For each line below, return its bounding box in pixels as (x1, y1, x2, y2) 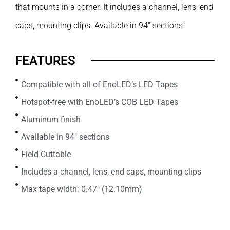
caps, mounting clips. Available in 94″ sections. (15, 21, 185, 30)
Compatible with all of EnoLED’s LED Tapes (21, 80, 178, 90)
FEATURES (15, 53, 75, 68)
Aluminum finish (21, 114, 81, 125)
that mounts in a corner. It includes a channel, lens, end (15, 2, 213, 12)
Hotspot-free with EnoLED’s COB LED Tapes (21, 97, 179, 107)
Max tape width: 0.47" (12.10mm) (21, 184, 143, 195)
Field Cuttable (21, 149, 71, 160)
